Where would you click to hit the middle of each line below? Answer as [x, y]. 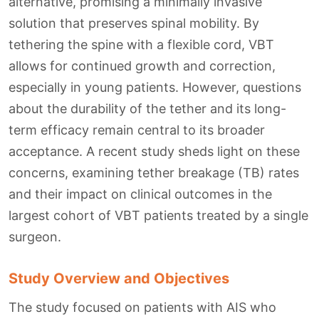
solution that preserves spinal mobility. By [134, 23]
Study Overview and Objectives [119, 279]
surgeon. [35, 237]
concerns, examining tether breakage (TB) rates [154, 173]
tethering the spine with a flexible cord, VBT [141, 45]
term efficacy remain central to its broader [137, 130]
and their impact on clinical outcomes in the [140, 194]
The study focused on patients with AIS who [142, 308]
